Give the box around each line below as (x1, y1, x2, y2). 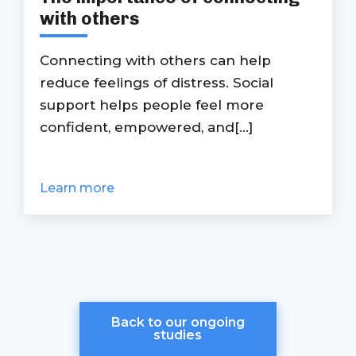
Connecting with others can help (40, 52, 271, 68)
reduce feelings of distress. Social (40, 75, 273, 91)
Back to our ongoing (110, 315, 245, 330)
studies (153, 327, 203, 342)
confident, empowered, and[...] (40, 119, 253, 135)
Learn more (40, 180, 114, 195)
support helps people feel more (40, 97, 264, 113)
